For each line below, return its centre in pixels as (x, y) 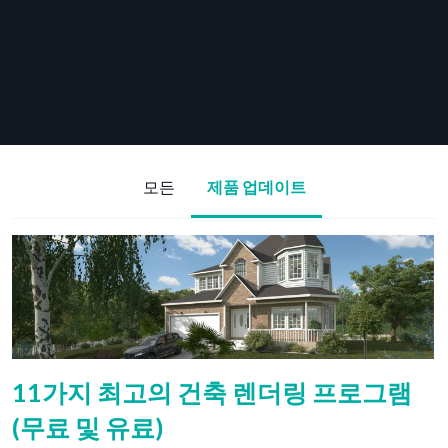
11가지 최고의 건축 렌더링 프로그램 (212, 392)
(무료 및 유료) (88, 427)
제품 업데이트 (256, 186)
